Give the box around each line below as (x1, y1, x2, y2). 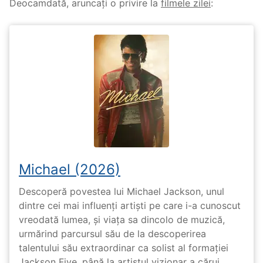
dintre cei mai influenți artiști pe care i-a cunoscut (19, 199, 241, 211)
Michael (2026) (19, 161, 120, 178)
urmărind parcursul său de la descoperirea (19, 227, 206, 240)
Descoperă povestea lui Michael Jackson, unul (19, 185, 224, 197)
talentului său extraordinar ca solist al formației (19, 241, 228, 254)
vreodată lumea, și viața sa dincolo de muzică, (19, 213, 225, 225)
